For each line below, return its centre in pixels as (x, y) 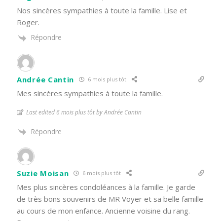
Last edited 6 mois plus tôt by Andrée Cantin (84, 112)
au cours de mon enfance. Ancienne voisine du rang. (103, 210)
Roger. (28, 22)
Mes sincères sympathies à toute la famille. (90, 93)
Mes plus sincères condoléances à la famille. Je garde (106, 187)
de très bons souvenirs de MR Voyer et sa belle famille (110, 199)
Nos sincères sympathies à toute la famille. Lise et (102, 11)
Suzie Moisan (43, 173)
